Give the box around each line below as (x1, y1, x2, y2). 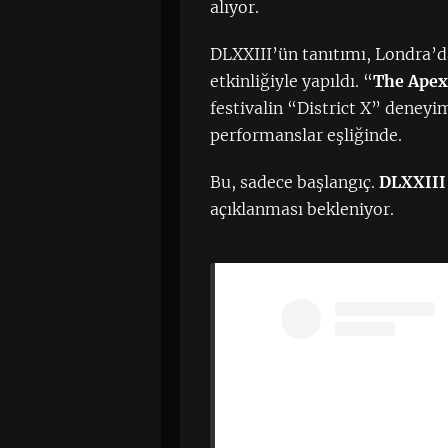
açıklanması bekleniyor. (210, 199, 395, 219)
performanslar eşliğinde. (210, 125, 403, 145)
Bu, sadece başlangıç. (210, 172, 380, 192)
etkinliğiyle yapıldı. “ (210, 71, 374, 91)
